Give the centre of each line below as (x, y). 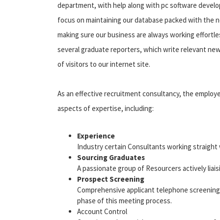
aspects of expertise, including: (106, 108)
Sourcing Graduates (111, 157)
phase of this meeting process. (124, 200)
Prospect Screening (111, 179)
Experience (96, 136)
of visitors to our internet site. (104, 64)
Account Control (102, 211)
